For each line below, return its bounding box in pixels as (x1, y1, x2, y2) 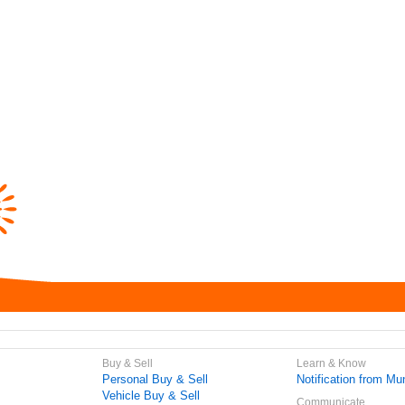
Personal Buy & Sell (102, 372, 209, 386)
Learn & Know (297, 357, 367, 370)
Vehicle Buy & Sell (102, 389, 201, 402)
